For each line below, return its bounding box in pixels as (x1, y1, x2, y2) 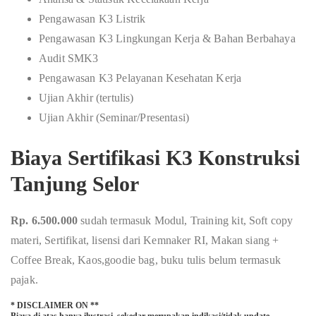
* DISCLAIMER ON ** (11, 300, 99, 310)
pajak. (11, 274, 38, 286)
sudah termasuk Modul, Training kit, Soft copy (80, 214, 293, 226)
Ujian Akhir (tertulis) (39, 92, 134, 104)
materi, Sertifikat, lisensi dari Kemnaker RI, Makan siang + (11, 234, 279, 246)
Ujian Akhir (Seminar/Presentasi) (39, 111, 190, 123)
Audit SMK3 (39, 52, 99, 64)
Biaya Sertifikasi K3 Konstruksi (11, 146, 300, 169)
